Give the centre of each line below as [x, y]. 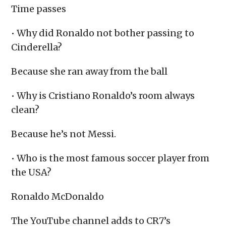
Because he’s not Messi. [64, 134]
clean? [25, 110]
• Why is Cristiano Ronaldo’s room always [103, 96]
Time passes [39, 9]
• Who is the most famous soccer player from [110, 158]
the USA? [32, 173]
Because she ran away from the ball [90, 72]
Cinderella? [37, 47]
